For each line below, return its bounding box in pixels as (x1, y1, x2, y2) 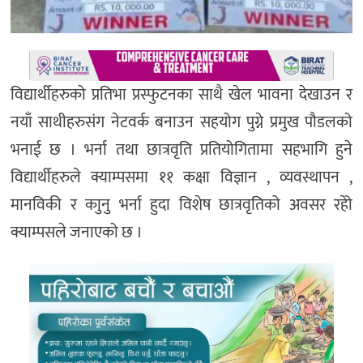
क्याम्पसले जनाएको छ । (11, 219, 143, 247)
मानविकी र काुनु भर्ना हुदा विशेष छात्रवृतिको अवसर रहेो (11, 191, 352, 220)
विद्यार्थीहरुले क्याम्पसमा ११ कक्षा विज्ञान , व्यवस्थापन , (11, 164, 352, 192)
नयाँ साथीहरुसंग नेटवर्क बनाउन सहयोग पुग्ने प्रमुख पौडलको (11, 109, 352, 137)
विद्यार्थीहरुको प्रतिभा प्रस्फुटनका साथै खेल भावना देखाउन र (11, 81, 352, 109)
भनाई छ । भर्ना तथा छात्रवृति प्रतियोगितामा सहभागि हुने (11, 136, 352, 164)
